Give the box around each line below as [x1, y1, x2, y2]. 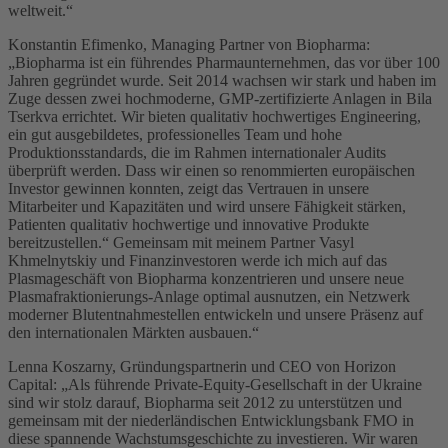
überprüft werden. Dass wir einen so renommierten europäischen [8, 161, 415, 179]
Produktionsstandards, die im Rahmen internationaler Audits [8, 143, 386, 161]
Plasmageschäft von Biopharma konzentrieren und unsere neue [8, 269, 404, 287]
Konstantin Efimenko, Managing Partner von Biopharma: [8, 35, 370, 53]
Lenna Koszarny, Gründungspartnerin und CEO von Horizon [8, 357, 396, 375]
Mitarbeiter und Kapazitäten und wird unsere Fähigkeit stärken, [8, 197, 406, 215]
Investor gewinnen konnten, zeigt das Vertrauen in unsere [8, 179, 369, 197]
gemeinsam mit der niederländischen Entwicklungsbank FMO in [8, 411, 414, 429]
